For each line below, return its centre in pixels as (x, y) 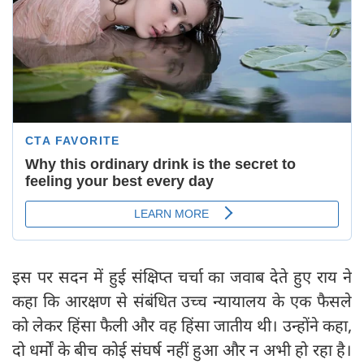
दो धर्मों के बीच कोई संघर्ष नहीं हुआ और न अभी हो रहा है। (182, 350)
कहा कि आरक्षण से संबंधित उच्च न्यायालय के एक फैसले (182, 301)
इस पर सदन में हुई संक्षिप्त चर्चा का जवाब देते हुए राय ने (182, 277)
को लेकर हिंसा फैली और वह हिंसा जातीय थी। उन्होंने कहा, (182, 326)
